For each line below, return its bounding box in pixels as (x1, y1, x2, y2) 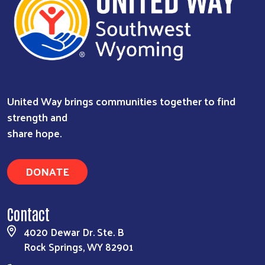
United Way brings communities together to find (7, 91, 235, 111)
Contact (7, 203, 50, 223)
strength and (7, 106, 67, 127)
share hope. (7, 122, 62, 143)
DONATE (25, 161, 69, 181)
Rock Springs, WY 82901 (24, 237, 133, 256)
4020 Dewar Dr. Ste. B (24, 222, 124, 241)
